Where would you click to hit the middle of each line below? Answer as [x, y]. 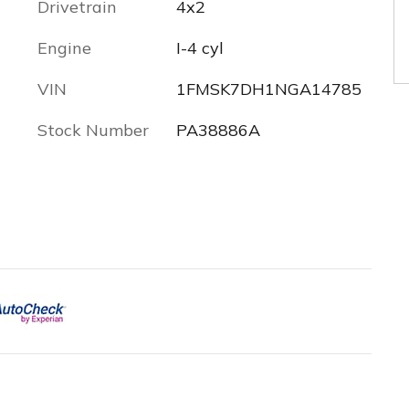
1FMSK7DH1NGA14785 [268, 89]
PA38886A [218, 130]
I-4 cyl [199, 48]
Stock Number [93, 130]
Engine [64, 48]
